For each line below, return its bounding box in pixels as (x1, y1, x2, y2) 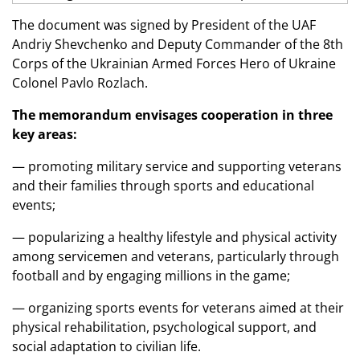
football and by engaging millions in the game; (12, 267, 290, 284)
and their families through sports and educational (12, 177, 314, 194)
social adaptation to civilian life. (12, 337, 201, 355)
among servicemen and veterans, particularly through (12, 247, 339, 265)
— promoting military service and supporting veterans (12, 157, 342, 175)
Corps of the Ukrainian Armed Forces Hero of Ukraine (12, 55, 336, 72)
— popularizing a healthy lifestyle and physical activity (12, 228, 337, 246)
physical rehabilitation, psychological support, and (12, 318, 317, 336)
